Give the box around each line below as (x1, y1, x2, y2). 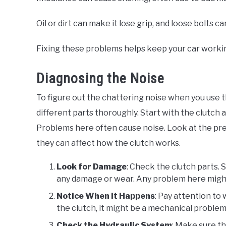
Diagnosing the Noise (36, 70, 164, 87)
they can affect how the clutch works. (36, 138, 181, 148)
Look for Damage (56, 162, 127, 172)
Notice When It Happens (56, 191, 155, 201)
